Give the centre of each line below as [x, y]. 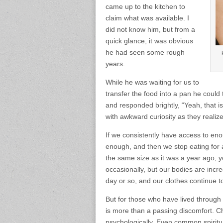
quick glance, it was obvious [149, 41]
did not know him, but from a [150, 30]
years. [115, 64]
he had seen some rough [145, 53]
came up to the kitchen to [145, 7]
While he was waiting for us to [152, 82]
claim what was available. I [147, 18]
